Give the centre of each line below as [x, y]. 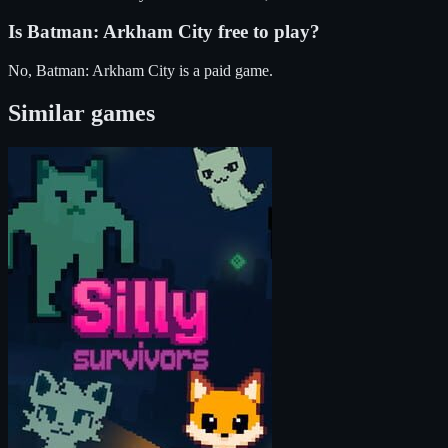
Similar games [81, 113]
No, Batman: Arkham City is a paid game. [140, 71]
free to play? [266, 32]
